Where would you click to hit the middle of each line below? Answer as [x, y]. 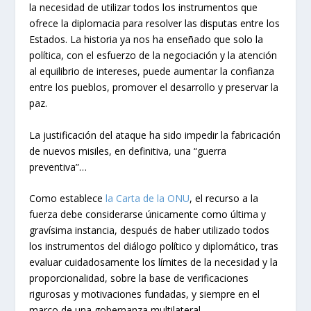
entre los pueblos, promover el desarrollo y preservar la [154, 87]
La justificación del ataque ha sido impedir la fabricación [155, 135]
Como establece [68, 199]
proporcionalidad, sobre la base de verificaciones [139, 278]
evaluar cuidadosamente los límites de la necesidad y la [154, 262]
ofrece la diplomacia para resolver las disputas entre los [155, 24]
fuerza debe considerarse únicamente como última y [148, 215]
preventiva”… [58, 167]
